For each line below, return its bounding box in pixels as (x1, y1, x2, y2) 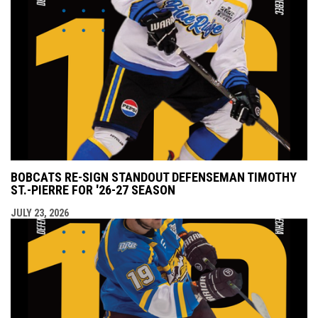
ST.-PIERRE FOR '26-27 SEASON (11, 182, 175, 197)
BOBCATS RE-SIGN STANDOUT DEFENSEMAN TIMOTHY (11, 169, 297, 185)
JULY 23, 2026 (11, 207, 69, 219)
